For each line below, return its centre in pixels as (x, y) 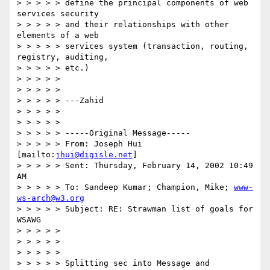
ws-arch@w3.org (51, 198)
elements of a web (58, 36)
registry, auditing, (63, 57)
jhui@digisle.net (94, 155)
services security (58, 14)
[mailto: (36, 155)
